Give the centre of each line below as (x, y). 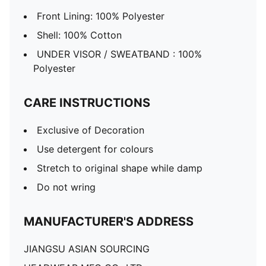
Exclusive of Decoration (91, 130)
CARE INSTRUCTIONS (87, 103)
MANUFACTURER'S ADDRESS (109, 221)
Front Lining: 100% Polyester (101, 16)
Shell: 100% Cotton (79, 35)
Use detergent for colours (95, 149)
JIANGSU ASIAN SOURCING (87, 249)
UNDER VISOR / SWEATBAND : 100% (119, 54)
